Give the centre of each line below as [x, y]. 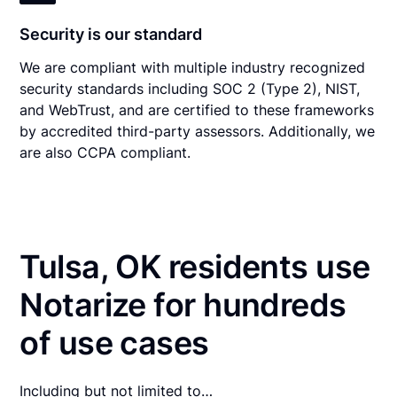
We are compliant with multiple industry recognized [193, 67]
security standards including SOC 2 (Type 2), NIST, [190, 88]
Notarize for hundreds [183, 304]
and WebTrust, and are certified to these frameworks [197, 109]
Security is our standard [111, 34]
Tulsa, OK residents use [195, 266]
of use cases [114, 343]
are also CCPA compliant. [105, 152]
